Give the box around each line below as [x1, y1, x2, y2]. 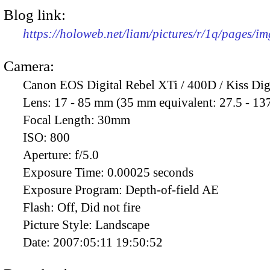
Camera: [4, 57, 54, 74]
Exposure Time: [23, 165, 107, 180]
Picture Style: [23, 217, 95, 232]
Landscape [95, 217, 149, 232]
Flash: [23, 199, 57, 215]
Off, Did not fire [57, 199, 140, 215]
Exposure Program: [23, 182, 125, 197]
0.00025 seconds [107, 165, 193, 180]
